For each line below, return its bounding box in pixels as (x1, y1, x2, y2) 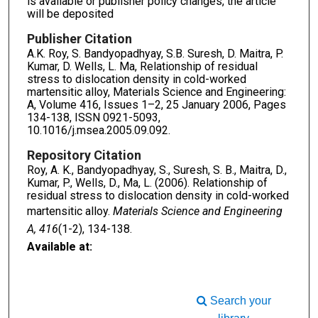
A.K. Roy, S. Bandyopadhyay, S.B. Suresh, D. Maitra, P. (26, 46, 283, 60)
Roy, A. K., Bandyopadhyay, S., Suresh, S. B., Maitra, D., (26, 163, 287, 177)
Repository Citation (26, 147, 141, 163)
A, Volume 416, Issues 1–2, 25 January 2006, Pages (26, 97, 286, 111)
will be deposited (26, 6, 114, 21)
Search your (207, 295, 271, 307)
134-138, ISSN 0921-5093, (26, 110, 160, 124)
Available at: (26, 239, 92, 253)
